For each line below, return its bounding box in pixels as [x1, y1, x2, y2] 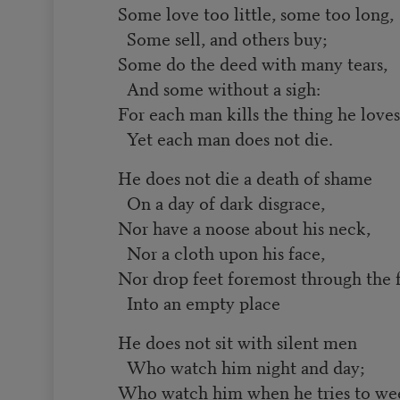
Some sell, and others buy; [118, 24, 328, 51]
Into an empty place [118, 288, 281, 315]
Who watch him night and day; [118, 353, 365, 379]
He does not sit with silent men [118, 328, 358, 354]
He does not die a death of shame [118, 163, 373, 190]
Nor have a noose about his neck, [118, 213, 371, 240]
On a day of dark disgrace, [118, 188, 326, 215]
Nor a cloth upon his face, [118, 238, 326, 265]
